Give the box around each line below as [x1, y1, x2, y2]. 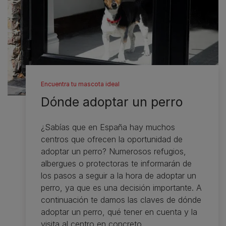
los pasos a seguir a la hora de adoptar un [41, 170, 197, 181]
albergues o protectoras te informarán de [41, 158, 192, 168]
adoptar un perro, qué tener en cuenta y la [41, 206, 198, 217]
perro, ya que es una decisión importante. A [41, 182, 202, 193]
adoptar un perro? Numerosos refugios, [41, 146, 187, 156]
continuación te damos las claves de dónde [41, 194, 202, 205]
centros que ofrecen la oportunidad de [41, 134, 183, 144]
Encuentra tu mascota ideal [41, 80, 120, 88]
